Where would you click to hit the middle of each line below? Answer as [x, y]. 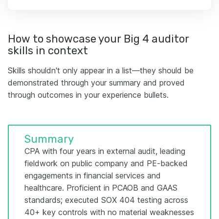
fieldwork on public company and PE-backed [106, 163]
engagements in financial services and [93, 175]
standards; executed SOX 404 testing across [106, 200]
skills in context [48, 50]
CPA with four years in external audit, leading [105, 151]
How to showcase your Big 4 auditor [99, 39]
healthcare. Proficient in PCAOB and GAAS [101, 187]
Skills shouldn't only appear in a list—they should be [101, 70]
